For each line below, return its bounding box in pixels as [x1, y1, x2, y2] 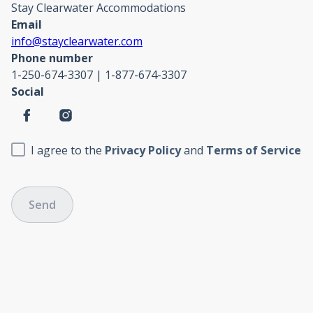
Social [11, 83, 44, 99]
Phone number [11, 50, 93, 66]
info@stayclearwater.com [11, 33, 143, 49]
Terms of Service [206, 142, 301, 158]
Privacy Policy [105, 142, 181, 158]
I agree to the [31, 142, 102, 158]
